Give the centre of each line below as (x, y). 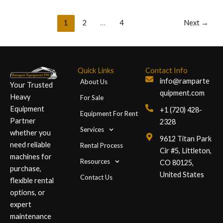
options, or (28, 193)
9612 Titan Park (186, 139)
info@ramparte (185, 81)
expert (21, 205)
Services (92, 130)
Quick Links (96, 71)
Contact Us (96, 177)
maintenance (31, 217)
